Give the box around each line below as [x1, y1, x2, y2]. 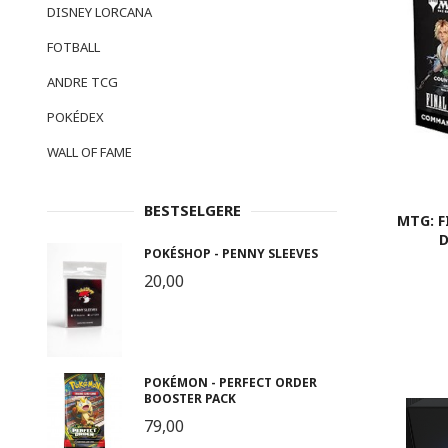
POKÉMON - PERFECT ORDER [143, 374, 317, 392]
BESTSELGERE [143, 200, 241, 221]
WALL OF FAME [47, 143, 132, 162]
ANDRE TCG [47, 73, 118, 92]
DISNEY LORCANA [47, 3, 152, 22]
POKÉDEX [47, 108, 104, 127]
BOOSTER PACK [143, 390, 236, 408]
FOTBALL [47, 38, 100, 57]
